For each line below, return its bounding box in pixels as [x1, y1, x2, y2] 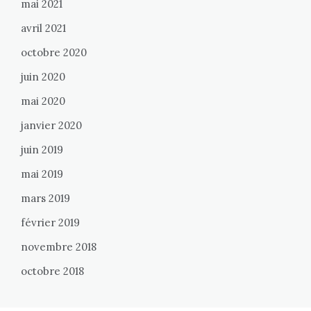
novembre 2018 [21, 240, 96, 254]
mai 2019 [21, 167, 63, 181]
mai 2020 [21, 94, 65, 108]
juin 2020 [21, 70, 65, 84]
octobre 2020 [21, 46, 87, 60]
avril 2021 [21, 22, 66, 35]
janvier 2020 [21, 119, 82, 133]
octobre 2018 [21, 264, 84, 278]
